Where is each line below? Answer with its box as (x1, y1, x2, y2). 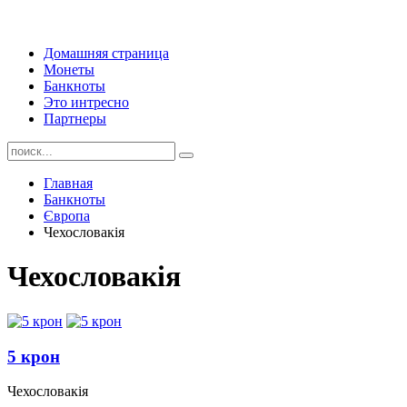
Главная (44, 175, 93, 191)
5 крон (7, 346, 60, 366)
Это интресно (44, 94, 129, 110)
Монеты (44, 62, 94, 77)
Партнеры (44, 111, 106, 126)
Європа (44, 208, 90, 223)
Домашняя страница (44, 45, 169, 61)
